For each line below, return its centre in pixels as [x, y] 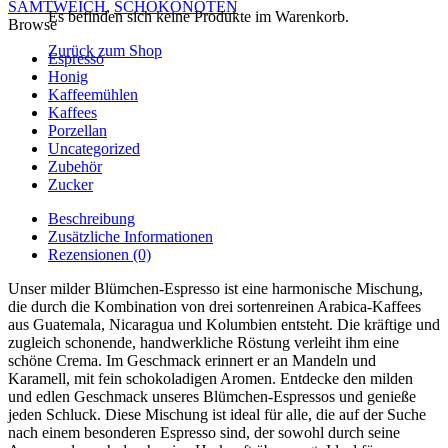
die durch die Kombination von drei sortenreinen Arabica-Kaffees [214, 306]
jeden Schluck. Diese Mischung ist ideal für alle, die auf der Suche [217, 414]
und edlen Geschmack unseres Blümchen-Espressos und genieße [212, 396]
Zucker [70, 184]
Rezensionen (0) [99, 254]
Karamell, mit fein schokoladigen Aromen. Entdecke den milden [210, 378]
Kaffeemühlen [93, 94]
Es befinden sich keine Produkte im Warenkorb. [198, 16]
